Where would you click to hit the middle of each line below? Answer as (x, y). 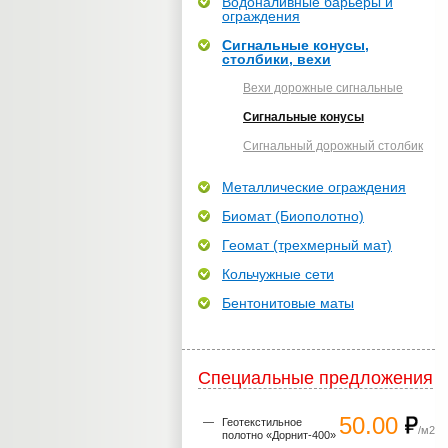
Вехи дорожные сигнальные (323, 88)
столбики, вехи (276, 59)
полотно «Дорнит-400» (279, 435)
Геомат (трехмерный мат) (307, 245)
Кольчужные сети (278, 274)
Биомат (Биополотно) (293, 216)
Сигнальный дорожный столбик (333, 146)
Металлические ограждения (314, 187)
